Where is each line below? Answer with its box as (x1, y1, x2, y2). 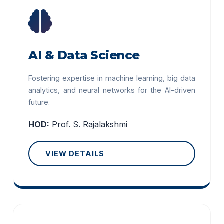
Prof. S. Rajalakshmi (52, 119, 128, 129)
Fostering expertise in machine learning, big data (28, 74, 195, 82)
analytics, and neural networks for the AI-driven (28, 86, 195, 94)
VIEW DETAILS (45, 149, 105, 158)
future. (28, 98, 50, 106)
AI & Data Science (28, 48, 140, 62)
